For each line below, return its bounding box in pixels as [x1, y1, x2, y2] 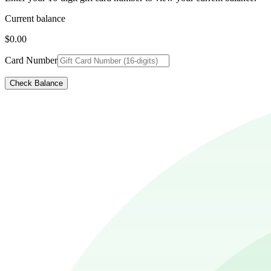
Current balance [5, 13, 65, 24]
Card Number [5, 54, 57, 65]
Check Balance [10, 78, 63, 88]
